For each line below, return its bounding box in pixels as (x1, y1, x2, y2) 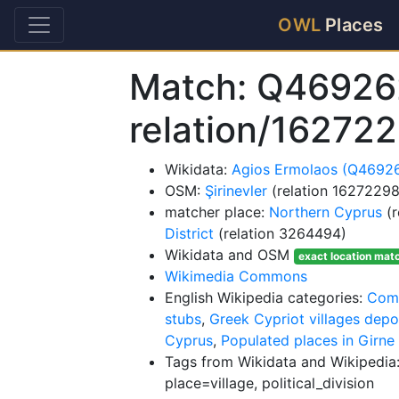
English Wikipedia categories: (165, 289, 367, 306)
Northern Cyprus (269, 203, 382, 221)
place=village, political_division (165, 374, 374, 392)
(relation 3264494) (214, 224, 346, 242)
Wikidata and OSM (165, 246, 294, 264)
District (165, 224, 214, 242)
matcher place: (165, 203, 269, 221)
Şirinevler (205, 182, 267, 199)
